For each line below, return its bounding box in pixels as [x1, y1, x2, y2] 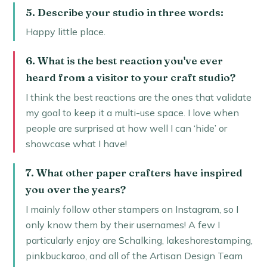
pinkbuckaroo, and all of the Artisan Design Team [25, 250, 243, 262]
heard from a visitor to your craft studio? [25, 71, 235, 84]
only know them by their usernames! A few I [25, 219, 220, 231]
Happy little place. [25, 26, 105, 38]
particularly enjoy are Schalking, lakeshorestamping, [25, 234, 253, 247]
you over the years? [25, 183, 126, 196]
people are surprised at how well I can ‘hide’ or [25, 122, 227, 135]
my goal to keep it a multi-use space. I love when [25, 107, 239, 119]
